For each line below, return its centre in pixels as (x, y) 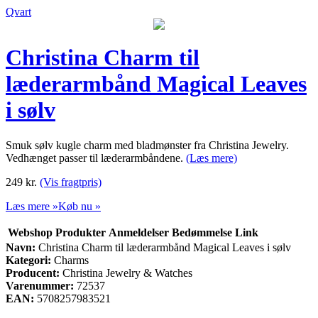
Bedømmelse (202, 232)
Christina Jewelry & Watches (127, 273)
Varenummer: (40, 285)
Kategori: (28, 260)
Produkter (81, 232)
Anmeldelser (139, 232)
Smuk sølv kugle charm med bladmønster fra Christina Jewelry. (147, 145)
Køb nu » (79, 206)
